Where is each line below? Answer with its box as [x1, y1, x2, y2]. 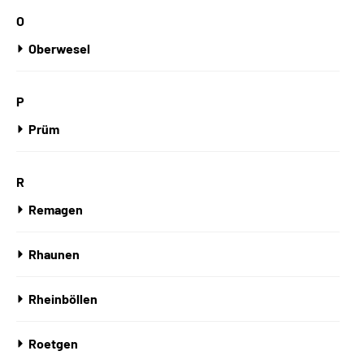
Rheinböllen [28, 291, 97, 306]
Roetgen [28, 336, 78, 351]
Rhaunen [28, 246, 80, 262]
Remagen [28, 201, 83, 217]
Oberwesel [28, 41, 90, 56]
